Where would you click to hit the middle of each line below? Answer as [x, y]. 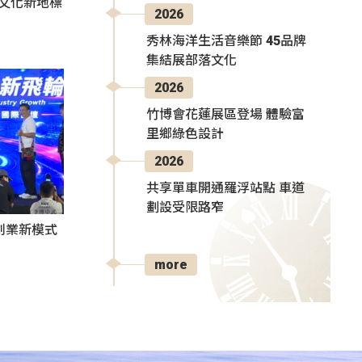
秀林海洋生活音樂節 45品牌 [226, 40]
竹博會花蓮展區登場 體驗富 [225, 114]
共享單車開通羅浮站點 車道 [225, 187]
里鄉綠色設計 [185, 133]
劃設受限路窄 [185, 207]
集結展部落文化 [192, 60]
